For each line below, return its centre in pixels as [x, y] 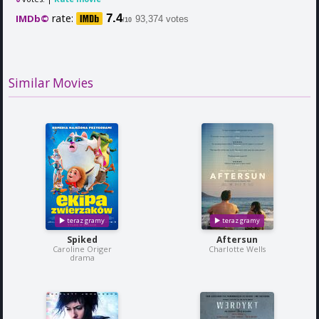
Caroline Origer [82, 249]
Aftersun [237, 240]
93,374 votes [162, 19]
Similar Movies [51, 83]
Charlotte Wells [237, 249]
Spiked [82, 240]
